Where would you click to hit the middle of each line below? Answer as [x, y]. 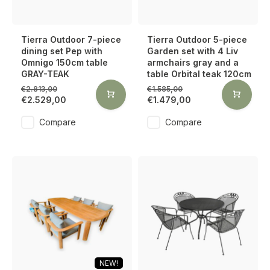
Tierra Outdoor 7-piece [71, 39]
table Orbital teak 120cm [199, 74]
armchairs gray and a [193, 62]
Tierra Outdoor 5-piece [197, 39]
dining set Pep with [62, 51]
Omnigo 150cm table [64, 62]
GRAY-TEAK [45, 74]
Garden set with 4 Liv [193, 51]
